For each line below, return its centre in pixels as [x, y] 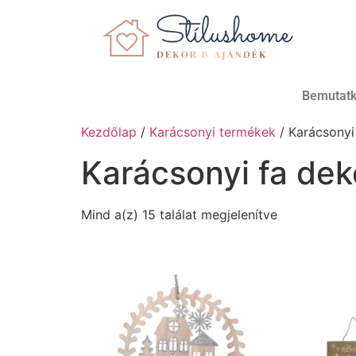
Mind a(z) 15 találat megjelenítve [179, 214]
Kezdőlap [109, 132]
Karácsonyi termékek [213, 132]
